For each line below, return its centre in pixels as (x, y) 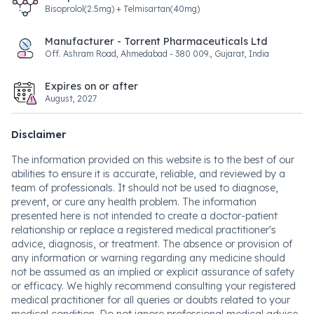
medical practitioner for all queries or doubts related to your (151, 300)
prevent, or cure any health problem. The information (134, 202)
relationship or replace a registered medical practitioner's (144, 230)
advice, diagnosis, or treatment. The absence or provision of (152, 244)
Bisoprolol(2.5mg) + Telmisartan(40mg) (122, 9)
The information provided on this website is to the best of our (153, 160)
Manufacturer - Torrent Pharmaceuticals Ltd (156, 41)
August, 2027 (71, 98)
